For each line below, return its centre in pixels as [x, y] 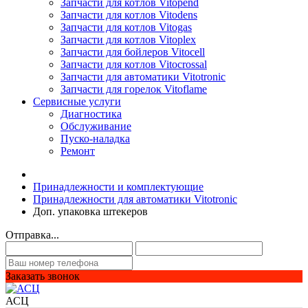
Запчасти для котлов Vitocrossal [134, 64]
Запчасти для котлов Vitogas [126, 27]
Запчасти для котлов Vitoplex [128, 40]
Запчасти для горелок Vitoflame [134, 89]
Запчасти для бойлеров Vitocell [133, 52]
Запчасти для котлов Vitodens [129, 15]
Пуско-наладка [95, 139]
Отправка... [32, 235]
